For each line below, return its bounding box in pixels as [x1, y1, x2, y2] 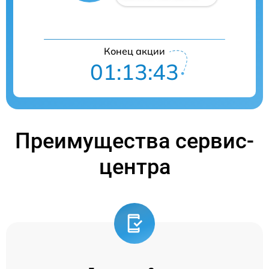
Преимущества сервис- [15, 128, 254, 154]
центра [98, 154, 171, 180]
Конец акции [104, 45, 165, 58]
